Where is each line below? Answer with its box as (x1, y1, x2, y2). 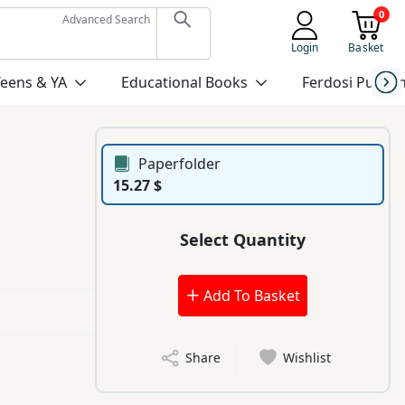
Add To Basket (199, 286, 300, 306)
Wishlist (283, 349, 332, 367)
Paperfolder (138, 154, 221, 174)
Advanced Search (61, 12, 150, 27)
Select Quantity (180, 228, 306, 250)
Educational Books (120, 72, 248, 92)
